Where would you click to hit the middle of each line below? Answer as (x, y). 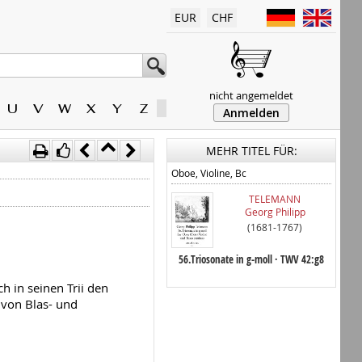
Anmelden (251, 113)
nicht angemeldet (251, 95)
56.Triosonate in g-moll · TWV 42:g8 (251, 259)
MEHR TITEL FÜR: (251, 150)
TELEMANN (275, 199)
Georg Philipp (275, 212)
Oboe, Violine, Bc (209, 173)
